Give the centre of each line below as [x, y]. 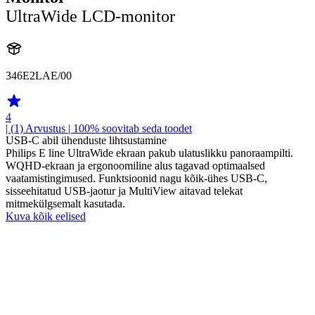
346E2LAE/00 [39, 75]
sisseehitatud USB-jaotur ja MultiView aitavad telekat [124, 191]
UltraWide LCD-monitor [90, 16]
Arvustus [45, 128]
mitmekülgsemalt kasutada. [65, 203]
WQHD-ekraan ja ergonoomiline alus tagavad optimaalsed [135, 165]
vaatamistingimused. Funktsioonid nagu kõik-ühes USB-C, [136, 178]
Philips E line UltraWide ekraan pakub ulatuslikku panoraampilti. [149, 153]
